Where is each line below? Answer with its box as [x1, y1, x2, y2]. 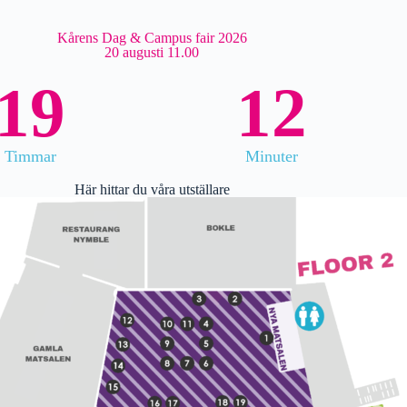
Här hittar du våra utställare [74, 181, 230, 197]
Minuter [244, 146, 298, 165]
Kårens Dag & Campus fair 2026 [56, 29, 247, 45]
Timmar [4, 146, 56, 165]
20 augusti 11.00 [104, 44, 200, 60]
